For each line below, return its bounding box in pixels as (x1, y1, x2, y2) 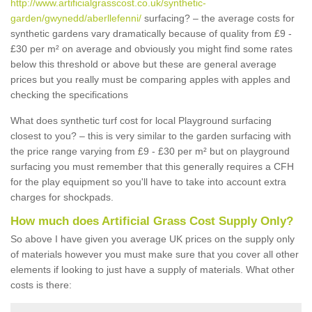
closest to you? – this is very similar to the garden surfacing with (10, 130, 291, 141)
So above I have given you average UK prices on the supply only (10, 233, 295, 244)
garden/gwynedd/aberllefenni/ (10, 13, 141, 24)
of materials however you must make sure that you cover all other (10, 249, 299, 260)
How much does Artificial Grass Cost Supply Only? (10, 214, 293, 228)
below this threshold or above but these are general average (10, 58, 276, 70)
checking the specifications (10, 89, 128, 100)
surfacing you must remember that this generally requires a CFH (10, 161, 294, 172)
